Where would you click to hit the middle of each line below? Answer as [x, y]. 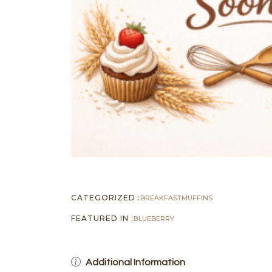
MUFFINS [197, 198]
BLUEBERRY [154, 218]
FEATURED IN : [102, 218]
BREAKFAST [161, 198]
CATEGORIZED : [106, 197]
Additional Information [135, 262]
